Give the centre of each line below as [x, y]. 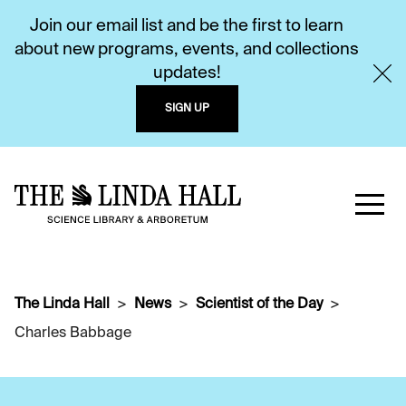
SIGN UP [187, 109]
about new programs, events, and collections [187, 50]
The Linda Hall [62, 304]
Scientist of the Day [259, 304]
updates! [187, 73]
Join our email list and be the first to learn [187, 26]
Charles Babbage [73, 333]
